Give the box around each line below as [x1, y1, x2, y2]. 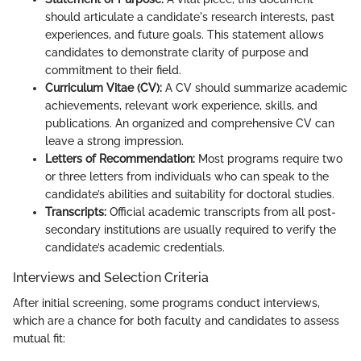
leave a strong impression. [45, 135, 184, 148]
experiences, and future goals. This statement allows [45, 28, 324, 42]
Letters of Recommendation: [45, 152, 195, 166]
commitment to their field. [45, 64, 181, 77]
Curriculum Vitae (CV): [45, 81, 162, 95]
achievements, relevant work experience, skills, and [45, 99, 317, 113]
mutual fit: [13, 332, 65, 346]
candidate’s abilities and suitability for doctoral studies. [45, 188, 334, 201]
